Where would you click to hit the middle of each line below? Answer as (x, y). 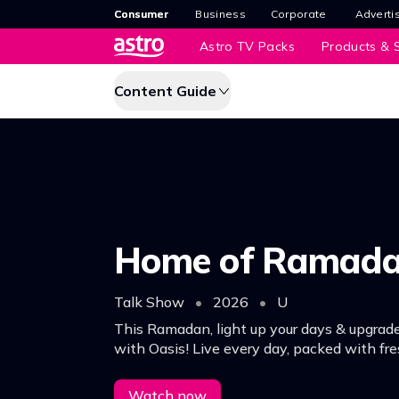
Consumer (141, 14)
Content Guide (165, 91)
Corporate (298, 14)
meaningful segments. (187, 367)
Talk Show (151, 301)
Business (220, 14)
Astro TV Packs (247, 46)
